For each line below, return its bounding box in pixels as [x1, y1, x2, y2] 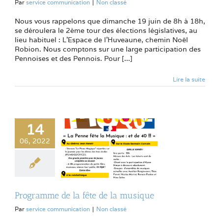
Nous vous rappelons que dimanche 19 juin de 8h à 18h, [15, 17, 205, 26]
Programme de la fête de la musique [15, 190, 154, 201]
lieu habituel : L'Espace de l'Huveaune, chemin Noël [15, 35, 188, 45]
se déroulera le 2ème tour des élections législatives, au [15, 26, 197, 35]
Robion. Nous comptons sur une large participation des [15, 45, 201, 54]
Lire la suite [173, 76, 205, 83]
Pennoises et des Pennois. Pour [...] [15, 54, 133, 63]
